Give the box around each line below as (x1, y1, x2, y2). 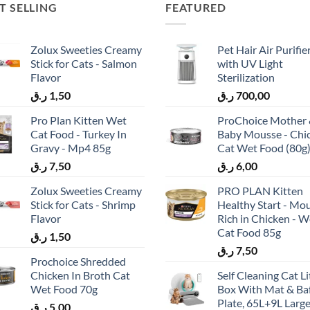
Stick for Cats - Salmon (30, 57, 137, 71)
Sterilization (217, 71, 275, 84)
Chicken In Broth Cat (30, 268, 130, 282)
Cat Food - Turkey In (30, 127, 127, 141)
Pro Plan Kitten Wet (30, 113, 127, 127)
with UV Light (217, 57, 283, 71)
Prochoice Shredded (30, 255, 126, 268)
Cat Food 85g (217, 226, 281, 239)
